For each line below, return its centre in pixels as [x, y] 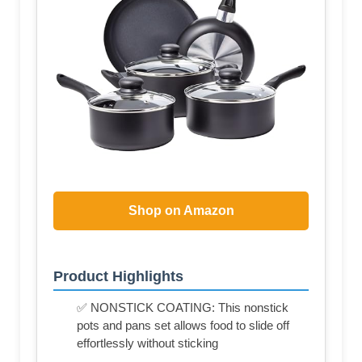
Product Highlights [118, 277]
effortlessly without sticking [147, 343]
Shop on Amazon [181, 211]
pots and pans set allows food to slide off [183, 326]
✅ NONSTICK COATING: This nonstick [183, 308]
